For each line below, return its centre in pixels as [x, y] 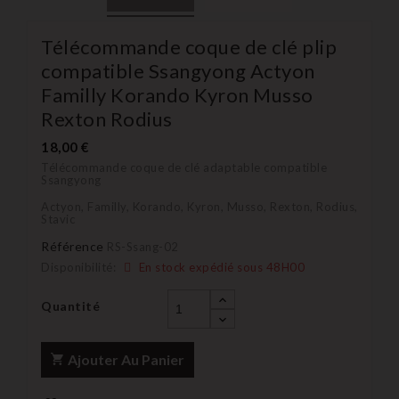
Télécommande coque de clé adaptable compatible [184, 167]
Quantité [70, 305]
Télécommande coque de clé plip [189, 46]
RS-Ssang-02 [143, 246]
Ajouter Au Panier [126, 359]
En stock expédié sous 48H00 [220, 267]
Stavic [58, 219]
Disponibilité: [78, 267]
